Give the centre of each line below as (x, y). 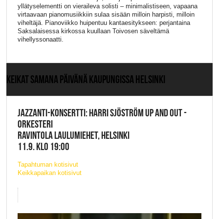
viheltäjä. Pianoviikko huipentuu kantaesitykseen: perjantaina (104, 23)
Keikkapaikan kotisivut (49, 173)
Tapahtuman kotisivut (48, 164)
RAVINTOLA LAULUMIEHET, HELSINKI (73, 135)
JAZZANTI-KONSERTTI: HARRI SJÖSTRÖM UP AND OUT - (102, 113)
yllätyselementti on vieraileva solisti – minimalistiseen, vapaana (107, 6)
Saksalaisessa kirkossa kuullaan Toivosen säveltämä (93, 31)
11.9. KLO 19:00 (43, 147)
